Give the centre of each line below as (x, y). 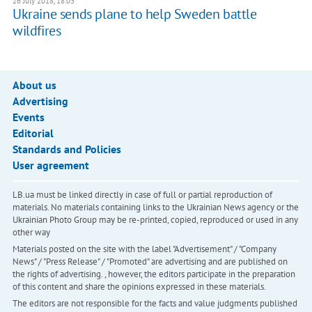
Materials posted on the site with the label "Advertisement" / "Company (144, 249)
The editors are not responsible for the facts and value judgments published (155, 303)
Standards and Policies (67, 149)
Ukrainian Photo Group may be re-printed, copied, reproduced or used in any (155, 219)
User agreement (50, 165)
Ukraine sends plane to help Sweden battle (134, 14)
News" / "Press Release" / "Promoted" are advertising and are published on (150, 261)
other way (31, 232)
